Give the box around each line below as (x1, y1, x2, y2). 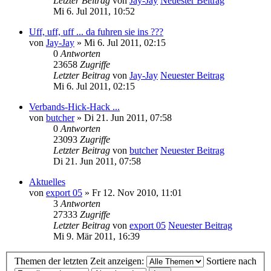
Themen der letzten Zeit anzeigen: (15, 256, 146, 267)
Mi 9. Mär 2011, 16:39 (53, 230, 140, 241)
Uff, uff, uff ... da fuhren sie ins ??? (29, 26, 163, 37)
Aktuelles (29, 176, 65, 187)
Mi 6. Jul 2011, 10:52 (53, 5, 135, 16)
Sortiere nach (206, 256, 256, 267)
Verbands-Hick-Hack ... (29, 101, 120, 112)
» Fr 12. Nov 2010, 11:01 (82, 187, 182, 198)
